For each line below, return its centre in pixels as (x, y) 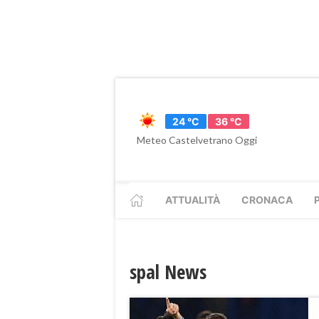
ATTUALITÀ (193, 200)
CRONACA (267, 200)
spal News (168, 272)
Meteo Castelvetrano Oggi (197, 140)
